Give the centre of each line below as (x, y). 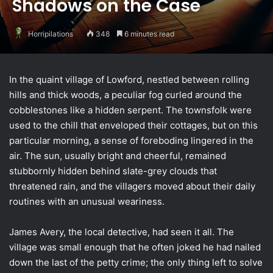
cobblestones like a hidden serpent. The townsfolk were (130, 110)
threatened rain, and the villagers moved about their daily (132, 186)
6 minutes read (148, 34)
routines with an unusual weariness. (87, 201)
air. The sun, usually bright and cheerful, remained (118, 155)
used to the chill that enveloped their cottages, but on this (133, 125)
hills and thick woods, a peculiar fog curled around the (126, 94)
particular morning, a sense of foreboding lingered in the (131, 140)
